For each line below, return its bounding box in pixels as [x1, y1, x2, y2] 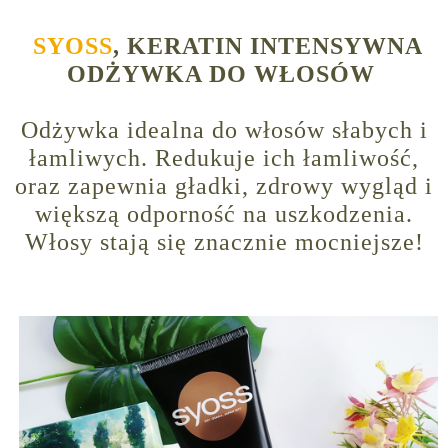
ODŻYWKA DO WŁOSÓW [66, 61, 382, 88]
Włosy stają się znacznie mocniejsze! [24, 229, 424, 256]
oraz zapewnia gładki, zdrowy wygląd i [15, 173, 433, 200]
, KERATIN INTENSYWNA [112, 33, 423, 60]
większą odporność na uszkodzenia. [35, 201, 413, 228]
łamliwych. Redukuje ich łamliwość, [29, 145, 419, 172]
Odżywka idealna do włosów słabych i [20, 117, 428, 144]
